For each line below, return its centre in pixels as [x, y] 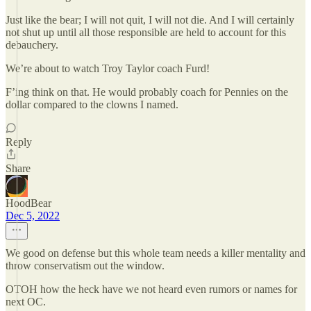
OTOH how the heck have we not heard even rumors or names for [151, 289]
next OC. [26, 302]
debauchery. [32, 45]
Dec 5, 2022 [33, 216]
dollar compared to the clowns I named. [92, 104]
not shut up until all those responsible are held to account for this [146, 32]
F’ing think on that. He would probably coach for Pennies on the [147, 92]
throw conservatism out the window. [85, 266]
